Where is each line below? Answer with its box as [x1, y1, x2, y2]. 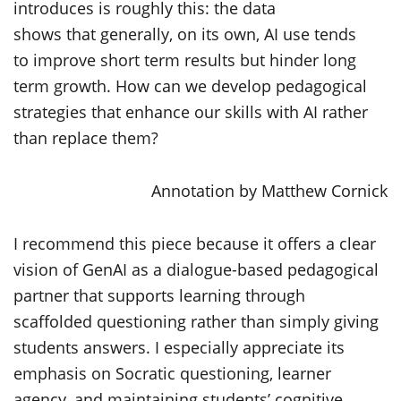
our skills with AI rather [190, 101, 368, 123]
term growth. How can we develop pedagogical [13, 75, 367, 97]
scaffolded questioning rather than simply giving [13, 311, 379, 332]
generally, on [100, 23, 197, 45]
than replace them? [13, 127, 158, 149]
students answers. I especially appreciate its [13, 337, 345, 358]
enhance [125, 101, 190, 123]
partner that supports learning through [13, 285, 305, 306]
